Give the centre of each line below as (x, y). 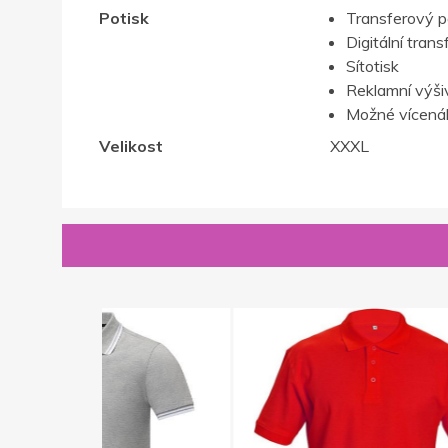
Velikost (130, 146)
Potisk (123, 18)
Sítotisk (372, 66)
